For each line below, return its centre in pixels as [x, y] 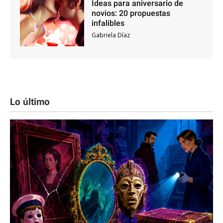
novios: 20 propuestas [131, 13]
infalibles [108, 23]
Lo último [30, 102]
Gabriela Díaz [111, 35]
